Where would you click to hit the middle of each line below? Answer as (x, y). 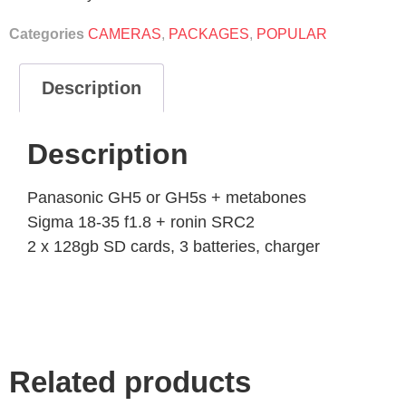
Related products (130, 382)
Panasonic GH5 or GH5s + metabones (167, 197)
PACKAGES (209, 34)
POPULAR (292, 34)
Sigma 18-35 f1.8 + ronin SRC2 (141, 222)
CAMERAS (125, 34)
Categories (47, 34)
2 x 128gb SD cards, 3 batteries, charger (174, 246)
